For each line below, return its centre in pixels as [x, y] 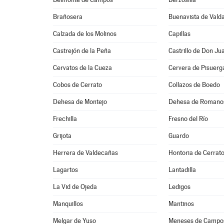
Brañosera [68, 17]
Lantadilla [182, 170]
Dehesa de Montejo [80, 102]
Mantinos [181, 204]
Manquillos [68, 204]
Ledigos [180, 187]
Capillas [180, 34]
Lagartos [66, 170]
